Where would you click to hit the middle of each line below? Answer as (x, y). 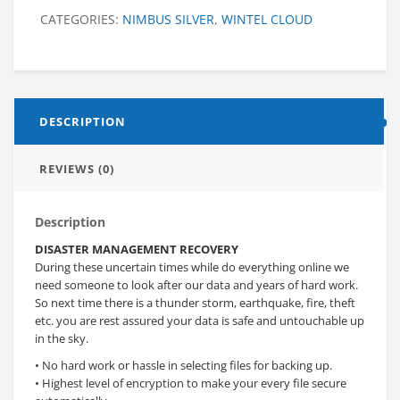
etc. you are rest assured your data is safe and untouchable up (200, 320)
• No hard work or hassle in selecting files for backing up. (183, 365)
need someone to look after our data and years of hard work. (196, 284)
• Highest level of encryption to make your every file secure (191, 383)
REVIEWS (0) (77, 168)
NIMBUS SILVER (168, 19)
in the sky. (62, 338)
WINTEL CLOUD (267, 19)
